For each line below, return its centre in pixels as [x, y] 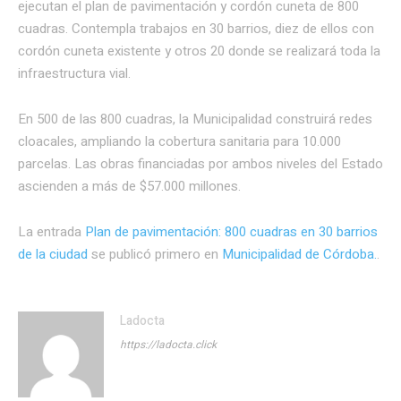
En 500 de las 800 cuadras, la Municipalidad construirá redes [195, 119]
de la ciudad [53, 255]
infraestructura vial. [74, 74]
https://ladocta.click [168, 345]
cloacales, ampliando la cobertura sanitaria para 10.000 [179, 142]
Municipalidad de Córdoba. [299, 255]
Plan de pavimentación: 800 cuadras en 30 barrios [231, 232]
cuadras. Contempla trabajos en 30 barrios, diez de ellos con [196, 29]
